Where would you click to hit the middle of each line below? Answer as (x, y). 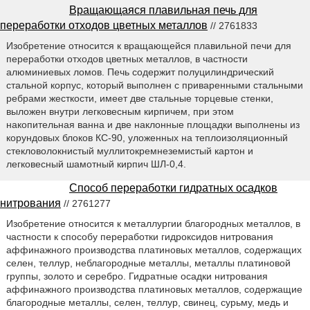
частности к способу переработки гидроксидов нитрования (139, 237)
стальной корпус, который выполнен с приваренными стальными (154, 85)
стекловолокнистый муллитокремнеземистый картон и (129, 151)
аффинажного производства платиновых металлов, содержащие (154, 290)
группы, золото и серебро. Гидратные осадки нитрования (137, 276)
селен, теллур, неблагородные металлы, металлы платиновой (148, 263)
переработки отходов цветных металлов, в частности (127, 59)
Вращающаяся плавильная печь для (163, 10)
